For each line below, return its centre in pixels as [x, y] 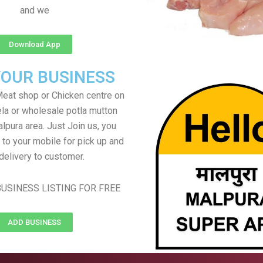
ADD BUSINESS [34, 222]
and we [34, 10]
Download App [34, 44]
